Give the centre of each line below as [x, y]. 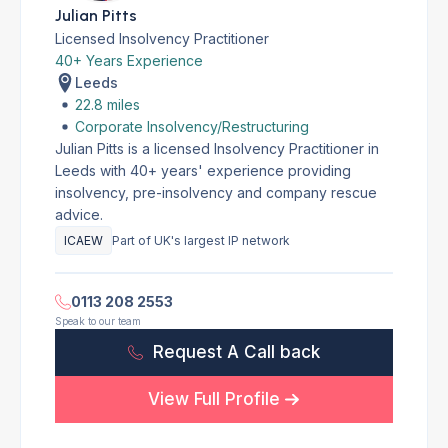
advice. [79, 214]
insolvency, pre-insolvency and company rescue [216, 192]
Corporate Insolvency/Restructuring [192, 126]
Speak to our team [98, 321]
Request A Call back [237, 352]
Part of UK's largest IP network [201, 240]
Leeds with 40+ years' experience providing [203, 170]
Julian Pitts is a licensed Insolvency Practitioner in [217, 148]
